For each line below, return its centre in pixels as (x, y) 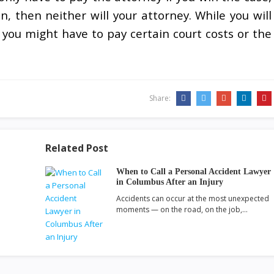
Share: (161, 98)
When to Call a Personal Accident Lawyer (194, 172)
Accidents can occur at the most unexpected (193, 198)
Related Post (77, 148)
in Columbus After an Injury (170, 182)
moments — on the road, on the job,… (182, 209)
